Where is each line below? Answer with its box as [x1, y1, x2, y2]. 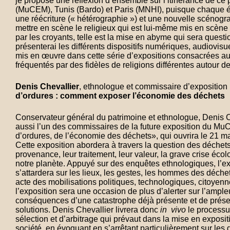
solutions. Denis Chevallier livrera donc [15, 205, 160, 214]
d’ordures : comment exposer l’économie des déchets [15, 91, 225, 100]
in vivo [160, 205, 186, 214]
